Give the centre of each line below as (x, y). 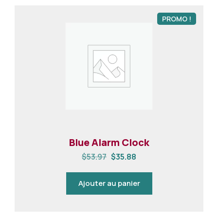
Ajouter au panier (109, 183)
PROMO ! (177, 19)
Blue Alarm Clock (109, 142)
